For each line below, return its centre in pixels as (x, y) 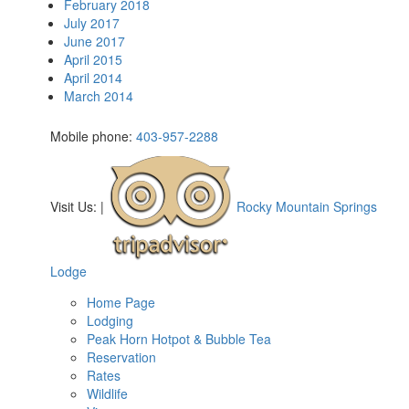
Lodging (110, 320)
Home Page (121, 302)
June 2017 (94, 41)
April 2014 (93, 78)
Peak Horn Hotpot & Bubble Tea (179, 339)
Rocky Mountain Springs (305, 206)
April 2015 (93, 59)
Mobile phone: (93, 136)
